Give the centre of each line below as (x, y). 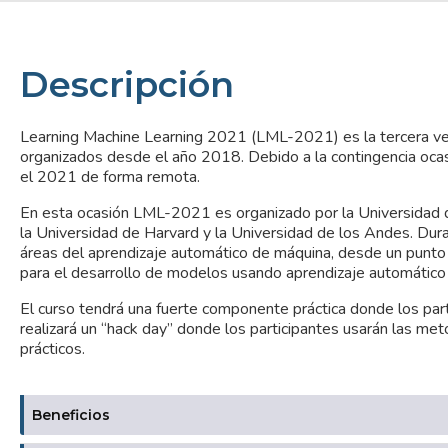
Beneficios (71, 415)
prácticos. (52, 348)
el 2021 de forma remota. (112, 176)
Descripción (127, 84)
